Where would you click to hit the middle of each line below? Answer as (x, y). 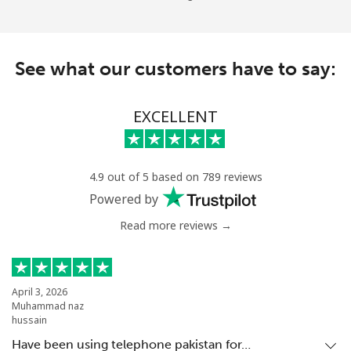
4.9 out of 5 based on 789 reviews (175, 177)
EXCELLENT (175, 117)
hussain (29, 320)
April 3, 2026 (40, 292)
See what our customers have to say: (175, 69)
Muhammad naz (48, 306)
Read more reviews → (175, 226)
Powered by (123, 199)
